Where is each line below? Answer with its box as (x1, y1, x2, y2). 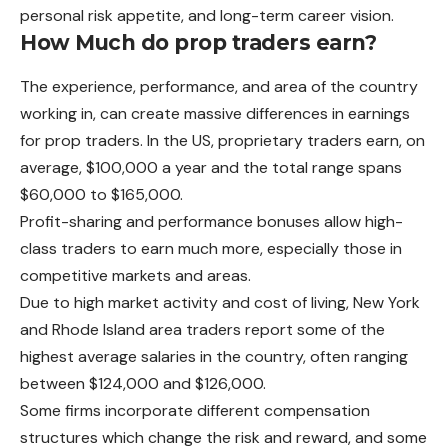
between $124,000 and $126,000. (20, 373, 266, 395)
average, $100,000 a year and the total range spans (20, 157, 402, 179)
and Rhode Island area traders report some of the (20, 319, 385, 341)
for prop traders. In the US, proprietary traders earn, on (20, 130, 425, 152)
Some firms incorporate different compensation (20, 400, 370, 422)
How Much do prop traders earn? (20, 29, 376, 55)
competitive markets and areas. (20, 265, 251, 287)
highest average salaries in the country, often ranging (20, 346, 408, 368)
